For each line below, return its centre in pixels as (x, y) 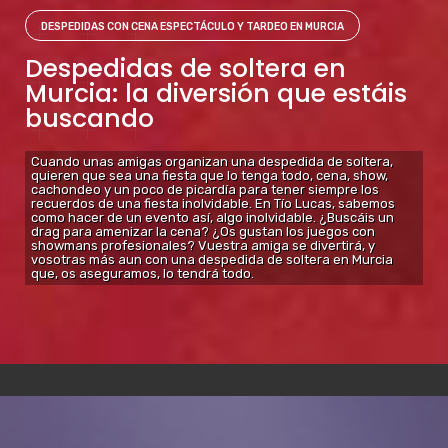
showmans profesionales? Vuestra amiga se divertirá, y (203, 245)
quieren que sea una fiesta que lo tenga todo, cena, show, (209, 175)
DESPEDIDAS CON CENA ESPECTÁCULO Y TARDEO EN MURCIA (192, 26)
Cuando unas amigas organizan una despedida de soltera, (212, 161)
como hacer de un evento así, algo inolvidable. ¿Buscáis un (212, 217)
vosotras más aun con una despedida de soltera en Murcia (212, 259)
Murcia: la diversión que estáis (216, 93)
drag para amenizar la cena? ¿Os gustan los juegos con (203, 231)
